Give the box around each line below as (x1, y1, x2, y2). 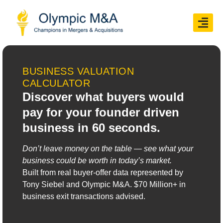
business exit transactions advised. (22, 192, 147, 201)
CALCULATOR (22, 78, 90, 89)
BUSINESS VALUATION (22, 66, 134, 77)
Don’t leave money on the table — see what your (22, 144, 193, 153)
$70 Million (134, 180, 173, 189)
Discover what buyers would (22, 90, 184, 104)
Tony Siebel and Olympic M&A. (22, 180, 134, 189)
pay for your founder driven (22, 106, 179, 119)
